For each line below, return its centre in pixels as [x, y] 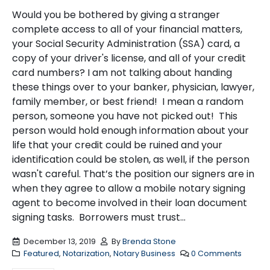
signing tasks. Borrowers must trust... [99, 218]
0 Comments [217, 253]
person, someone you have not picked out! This [125, 116]
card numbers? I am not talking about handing [122, 73]
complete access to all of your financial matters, [127, 30]
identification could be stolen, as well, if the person [131, 160]
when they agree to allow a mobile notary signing [129, 189]
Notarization [86, 253]
